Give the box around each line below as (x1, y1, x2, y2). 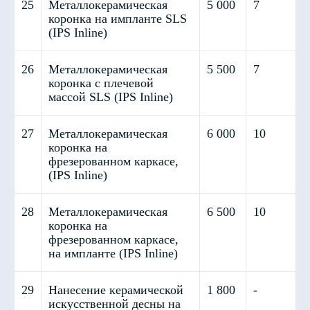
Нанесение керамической (48, 283, 183, 297)
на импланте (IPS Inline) (48, 246, 178, 260)
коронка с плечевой (48, 76, 154, 90)
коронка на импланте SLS (48, 12, 187, 26)
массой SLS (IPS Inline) (48, 90, 173, 104)
